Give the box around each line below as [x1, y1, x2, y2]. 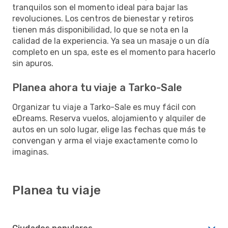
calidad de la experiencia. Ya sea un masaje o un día [12, 36, 209, 46]
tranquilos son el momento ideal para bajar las [12, 2, 188, 12]
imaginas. [12, 147, 49, 157]
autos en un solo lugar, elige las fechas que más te [12, 124, 206, 134]
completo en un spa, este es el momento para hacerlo [12, 47, 215, 57]
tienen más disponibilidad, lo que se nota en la [12, 24, 188, 35]
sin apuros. [12, 58, 53, 68]
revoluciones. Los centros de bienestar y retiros [12, 13, 193, 23]
